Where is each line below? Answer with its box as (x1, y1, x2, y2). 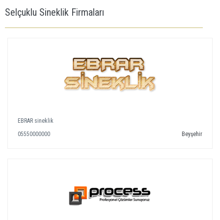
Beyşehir (182, 131, 202, 137)
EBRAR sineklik (18, 117, 54, 124)
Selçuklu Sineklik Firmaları (5, 6, 104, 18)
